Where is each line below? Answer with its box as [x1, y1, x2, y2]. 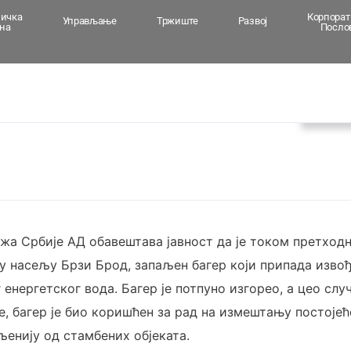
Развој [237, 15, 267, 27]
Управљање [62, 15, 117, 27]
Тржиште [156, 15, 198, 27]
